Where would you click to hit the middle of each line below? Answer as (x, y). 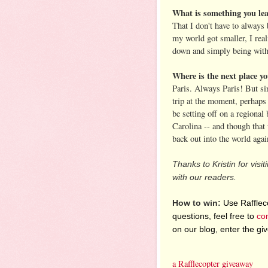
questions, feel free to (214, 216)
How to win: (197, 202)
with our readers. (204, 177)
